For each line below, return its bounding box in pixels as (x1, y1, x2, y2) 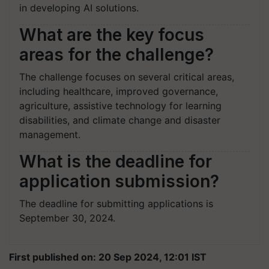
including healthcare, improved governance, (19, 85, 218, 97)
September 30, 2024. (19, 211, 115, 224)
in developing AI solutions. (19, 1, 139, 14)
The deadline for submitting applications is (19, 197, 213, 210)
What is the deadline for (19, 151, 212, 172)
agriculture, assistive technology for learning (19, 99, 222, 112)
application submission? (19, 171, 219, 192)
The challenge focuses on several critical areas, (19, 70, 234, 83)
